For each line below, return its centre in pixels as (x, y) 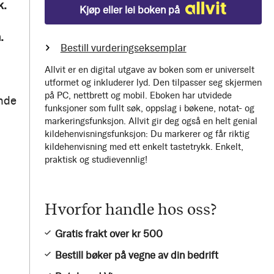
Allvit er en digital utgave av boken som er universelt (149, 70)
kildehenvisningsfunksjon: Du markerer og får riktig (147, 134)
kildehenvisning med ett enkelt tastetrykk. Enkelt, (144, 147)
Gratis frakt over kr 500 (109, 234)
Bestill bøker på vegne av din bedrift (136, 255)
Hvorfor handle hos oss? (131, 209)
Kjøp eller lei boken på (130, 10)
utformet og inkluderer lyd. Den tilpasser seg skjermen (153, 83)
